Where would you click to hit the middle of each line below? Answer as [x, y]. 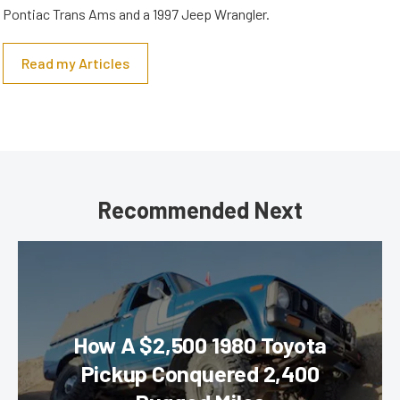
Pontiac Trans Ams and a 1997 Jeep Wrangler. [136, 14]
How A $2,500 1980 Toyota [200, 345]
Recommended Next [200, 210]
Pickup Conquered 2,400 [200, 374]
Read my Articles [75, 63]
